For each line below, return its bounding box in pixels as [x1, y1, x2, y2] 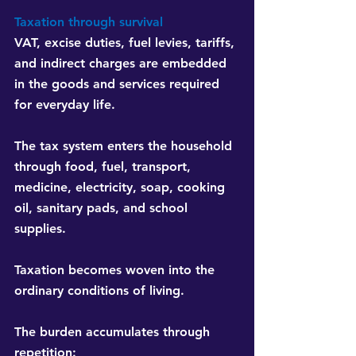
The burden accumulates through [14, 324, 214, 340]
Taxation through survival [14, 14, 163, 30]
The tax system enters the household [14, 138, 236, 154]
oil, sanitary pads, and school [14, 200, 192, 216]
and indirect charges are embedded [14, 56, 230, 72]
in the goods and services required [14, 76, 223, 92]
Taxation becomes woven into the [14, 262, 219, 278]
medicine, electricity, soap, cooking [14, 180, 229, 195]
